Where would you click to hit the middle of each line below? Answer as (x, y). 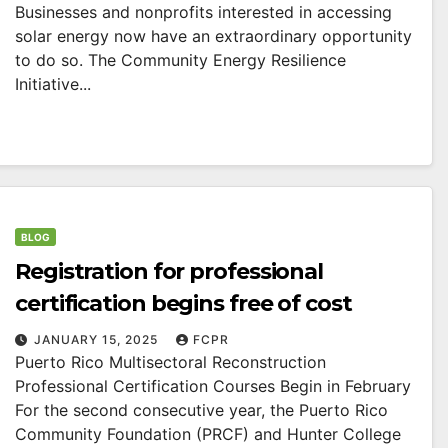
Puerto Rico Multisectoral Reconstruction (170, 361)
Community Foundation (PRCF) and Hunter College (208, 433)
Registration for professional (169, 271)
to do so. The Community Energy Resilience (180, 59)
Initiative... (53, 83)
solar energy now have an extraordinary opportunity (213, 35)
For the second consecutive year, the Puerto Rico (201, 409)
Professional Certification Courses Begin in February (213, 385)
